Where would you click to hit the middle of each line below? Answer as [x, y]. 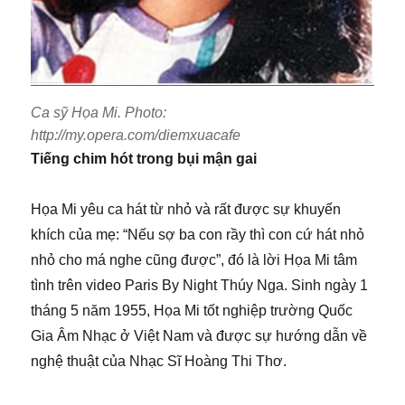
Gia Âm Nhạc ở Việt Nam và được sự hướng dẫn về [199, 335]
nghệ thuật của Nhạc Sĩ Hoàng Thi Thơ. [159, 361]
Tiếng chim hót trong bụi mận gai [144, 158]
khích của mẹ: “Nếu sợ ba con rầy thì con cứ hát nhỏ [198, 234]
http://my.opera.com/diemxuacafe [136, 135]
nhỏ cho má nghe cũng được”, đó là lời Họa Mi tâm [194, 259]
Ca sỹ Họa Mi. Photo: [99, 112]
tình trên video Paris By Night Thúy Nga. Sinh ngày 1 [200, 285]
